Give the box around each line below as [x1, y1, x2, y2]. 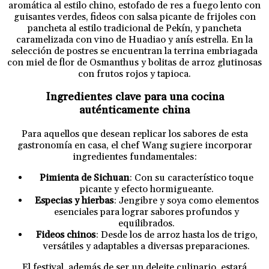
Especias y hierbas [34, 195, 113, 207]
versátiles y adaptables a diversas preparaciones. [43, 240, 250, 253]
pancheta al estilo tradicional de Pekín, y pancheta [28, 22, 241, 34]
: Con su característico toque [129, 172, 253, 184]
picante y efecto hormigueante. [79, 183, 214, 196]
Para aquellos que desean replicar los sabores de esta [21, 128, 248, 141]
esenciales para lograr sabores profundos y [54, 206, 239, 219]
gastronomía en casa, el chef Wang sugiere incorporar [17, 139, 252, 152]
